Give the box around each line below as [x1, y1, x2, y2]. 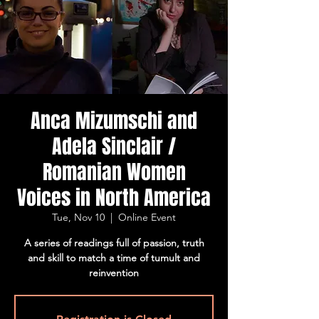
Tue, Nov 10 [52, 211, 105, 224]
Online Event [118, 211, 176, 224]
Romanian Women [42, 157, 186, 187]
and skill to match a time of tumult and [28, 251, 200, 264]
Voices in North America [17, 183, 211, 212]
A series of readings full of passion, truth [23, 236, 204, 249]
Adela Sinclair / [52, 132, 176, 161]
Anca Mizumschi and [31, 106, 197, 135]
